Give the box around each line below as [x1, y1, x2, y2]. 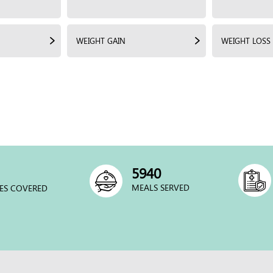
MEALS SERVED [132, 181, 190, 193]
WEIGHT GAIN [76, 35, 126, 46]
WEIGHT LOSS [221, 35, 271, 46]
